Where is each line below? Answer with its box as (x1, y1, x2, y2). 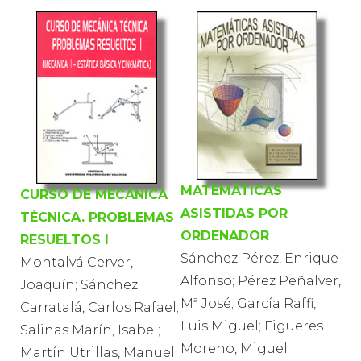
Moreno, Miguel (180, 340, 288, 356)
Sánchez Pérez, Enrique (180, 250, 338, 266)
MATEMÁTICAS (180, 182, 282, 198)
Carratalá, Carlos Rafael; (20, 299, 179, 315)
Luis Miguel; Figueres (180, 317, 323, 334)
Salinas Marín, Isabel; (20, 322, 160, 338)
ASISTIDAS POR (180, 205, 288, 221)
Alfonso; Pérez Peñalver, (180, 272, 341, 288)
